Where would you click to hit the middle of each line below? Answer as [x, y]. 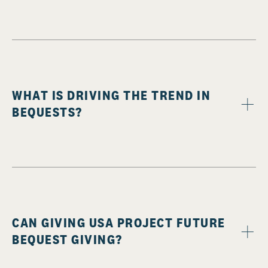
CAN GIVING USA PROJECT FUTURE [119, 223]
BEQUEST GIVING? [67, 240]
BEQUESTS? [47, 112]
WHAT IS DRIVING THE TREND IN [111, 95]
